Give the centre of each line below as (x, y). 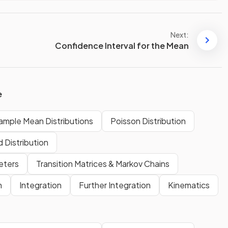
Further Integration (115, 185)
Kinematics (189, 185)
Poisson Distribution (148, 121)
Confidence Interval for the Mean (122, 45)
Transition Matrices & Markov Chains (103, 164)
